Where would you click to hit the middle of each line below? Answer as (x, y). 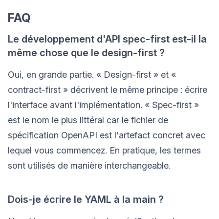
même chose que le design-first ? (86, 53)
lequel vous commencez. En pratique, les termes (104, 151)
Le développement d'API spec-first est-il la (107, 39)
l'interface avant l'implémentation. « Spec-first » (103, 105)
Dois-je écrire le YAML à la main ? (86, 200)
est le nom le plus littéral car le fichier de (88, 120)
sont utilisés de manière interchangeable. (89, 166)
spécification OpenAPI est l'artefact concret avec (107, 135)
